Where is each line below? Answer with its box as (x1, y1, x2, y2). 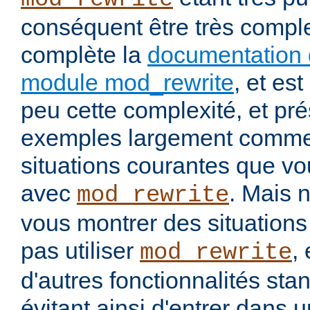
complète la (21, 42, 147, 69)
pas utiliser (21, 237, 140, 264)
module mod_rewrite (21, 69, 234, 96)
